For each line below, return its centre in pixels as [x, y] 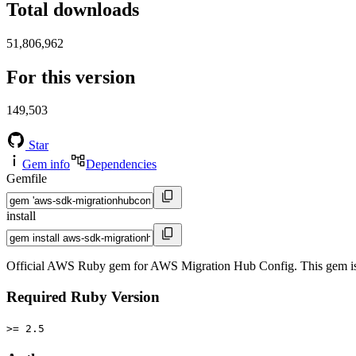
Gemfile [27, 179]
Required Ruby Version [83, 297]
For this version [71, 77]
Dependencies [121, 164]
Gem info [46, 164]
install [21, 216]
